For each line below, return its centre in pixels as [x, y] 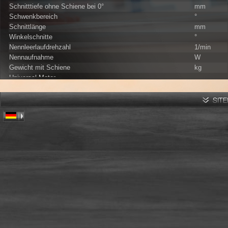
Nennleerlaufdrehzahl [40, 47]
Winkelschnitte [31, 37]
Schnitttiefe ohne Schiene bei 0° [56, 6]
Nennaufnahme [31, 57]
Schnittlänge [27, 27]
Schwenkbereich [33, 17]
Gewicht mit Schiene [40, 67]
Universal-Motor [32, 78]
